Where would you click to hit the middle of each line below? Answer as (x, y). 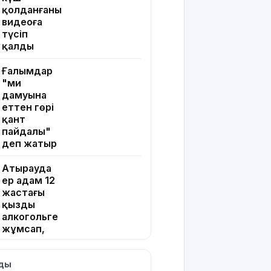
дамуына (24, 95)
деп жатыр (29, 144)
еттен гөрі (28, 107)
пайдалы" (26, 132)
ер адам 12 (28, 181)
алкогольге (30, 217)
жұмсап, (23, 229)
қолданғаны (32, 10)
